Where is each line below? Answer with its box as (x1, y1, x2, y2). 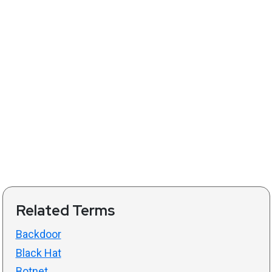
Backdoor (15, 228, 61, 241)
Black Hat (15, 246, 61, 259)
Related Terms (15, 201, 115, 220)
